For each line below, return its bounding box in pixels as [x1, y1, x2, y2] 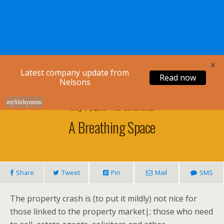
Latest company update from [20, 67, 129, 78]
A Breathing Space [68, 116, 155, 137]
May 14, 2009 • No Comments [70, 104, 154, 112]
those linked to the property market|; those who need [10, 206, 213, 217]
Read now [159, 71, 196, 83]
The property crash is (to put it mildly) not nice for [10, 193, 197, 204]
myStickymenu [6, 98, 42, 105]
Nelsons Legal [84, 59, 140, 77]
